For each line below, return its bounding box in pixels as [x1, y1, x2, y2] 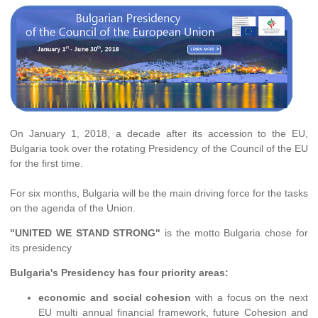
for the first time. [10, 157, 83, 169]
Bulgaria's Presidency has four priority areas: [10, 266, 229, 278]
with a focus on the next [191, 291, 309, 303]
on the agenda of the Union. [10, 202, 136, 214]
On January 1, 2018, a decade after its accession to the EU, [10, 127, 308, 139]
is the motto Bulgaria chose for [160, 226, 309, 238]
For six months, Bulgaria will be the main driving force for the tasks [10, 187, 308, 199]
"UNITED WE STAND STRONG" [10, 226, 161, 238]
